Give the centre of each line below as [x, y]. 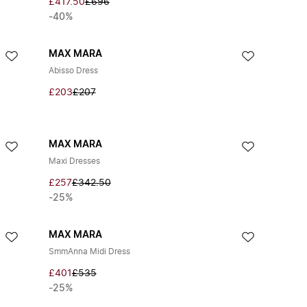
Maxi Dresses [74, 161]
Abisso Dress [73, 71]
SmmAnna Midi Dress [89, 251]
